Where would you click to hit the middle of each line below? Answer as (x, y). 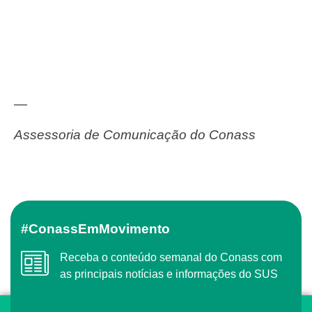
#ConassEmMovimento (104, 228)
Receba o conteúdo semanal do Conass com (64, 257)
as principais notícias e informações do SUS (169, 274)
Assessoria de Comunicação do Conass (139, 135)
